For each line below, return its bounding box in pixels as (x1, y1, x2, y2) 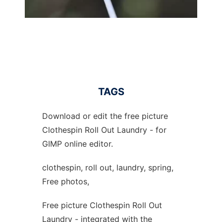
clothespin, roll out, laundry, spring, (42, 163, 173, 172)
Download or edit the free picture (42, 111, 168, 121)
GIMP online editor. (42, 139, 113, 149)
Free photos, (42, 176, 89, 186)
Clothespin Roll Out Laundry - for (42, 125, 166, 135)
